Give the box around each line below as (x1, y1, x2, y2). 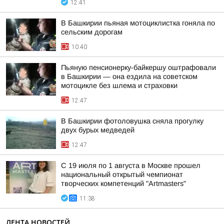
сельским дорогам (61, 28, 122, 36)
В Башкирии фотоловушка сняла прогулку (61, 117, 203, 125)
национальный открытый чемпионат (61, 170, 183, 178)
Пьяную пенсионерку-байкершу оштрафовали (61, 63, 216, 71)
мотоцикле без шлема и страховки (61, 81, 177, 89)
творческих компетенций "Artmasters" (61, 179, 186, 187)
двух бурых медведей (61, 126, 134, 134)
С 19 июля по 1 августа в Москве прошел (61, 161, 200, 169)
